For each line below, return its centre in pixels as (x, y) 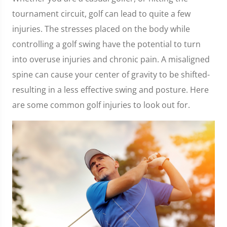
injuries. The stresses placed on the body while (101, 29)
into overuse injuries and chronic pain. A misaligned (111, 59)
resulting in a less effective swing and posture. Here (110, 90)
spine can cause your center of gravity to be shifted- (111, 74)
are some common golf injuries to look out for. (101, 105)
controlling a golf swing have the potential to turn (106, 44)
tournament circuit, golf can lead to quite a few (101, 14)
